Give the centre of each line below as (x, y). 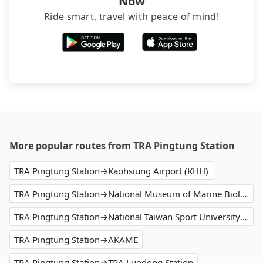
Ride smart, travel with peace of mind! (131, 17)
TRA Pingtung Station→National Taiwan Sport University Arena (244, 217)
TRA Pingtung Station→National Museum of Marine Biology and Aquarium (244, 194)
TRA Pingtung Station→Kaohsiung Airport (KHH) (111, 171)
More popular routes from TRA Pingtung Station (122, 146)
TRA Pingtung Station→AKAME (76, 240)
